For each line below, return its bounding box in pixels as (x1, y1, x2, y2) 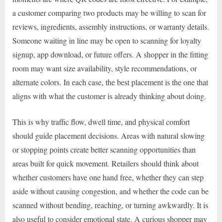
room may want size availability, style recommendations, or (12, 63, 197, 74)
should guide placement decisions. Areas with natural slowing (12, 130, 205, 141)
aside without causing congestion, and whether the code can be (12, 186, 209, 197)
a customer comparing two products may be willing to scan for (12, 7, 206, 18)
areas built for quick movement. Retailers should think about (12, 158, 199, 169)
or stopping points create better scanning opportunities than (12, 144, 196, 155)
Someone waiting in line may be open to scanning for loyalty (12, 35, 201, 46)
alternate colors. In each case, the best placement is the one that (12, 77, 208, 88)
